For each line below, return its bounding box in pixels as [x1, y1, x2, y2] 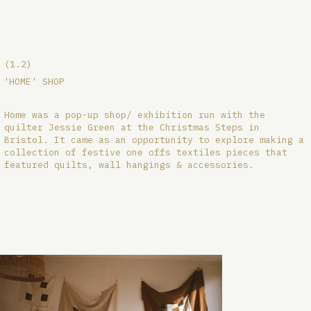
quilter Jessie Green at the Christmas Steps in [4, 121, 260, 134]
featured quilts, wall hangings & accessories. [4, 159, 255, 171]
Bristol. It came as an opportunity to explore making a [4, 134, 305, 146]
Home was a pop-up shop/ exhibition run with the [4, 109, 266, 121]
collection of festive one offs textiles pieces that [4, 146, 288, 159]
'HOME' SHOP [3, 76, 65, 88]
